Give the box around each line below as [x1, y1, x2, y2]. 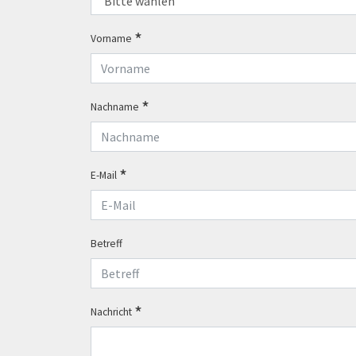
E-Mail [91, 168, 119, 182]
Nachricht [91, 304, 134, 319]
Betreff [91, 236, 122, 250]
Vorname [91, 31, 134, 45]
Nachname [91, 99, 141, 114]
